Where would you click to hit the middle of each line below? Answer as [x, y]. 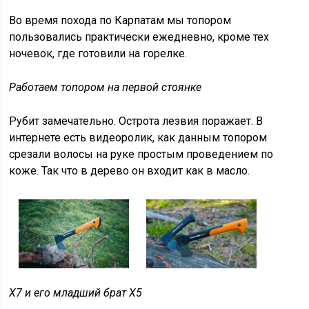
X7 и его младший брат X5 [76, 293]
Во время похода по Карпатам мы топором [120, 21]
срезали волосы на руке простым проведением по [141, 154]
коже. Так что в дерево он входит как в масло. [130, 171]
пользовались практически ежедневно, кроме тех [139, 37]
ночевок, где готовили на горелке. [98, 54]
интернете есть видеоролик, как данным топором [138, 138]
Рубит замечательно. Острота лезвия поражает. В [136, 121]
